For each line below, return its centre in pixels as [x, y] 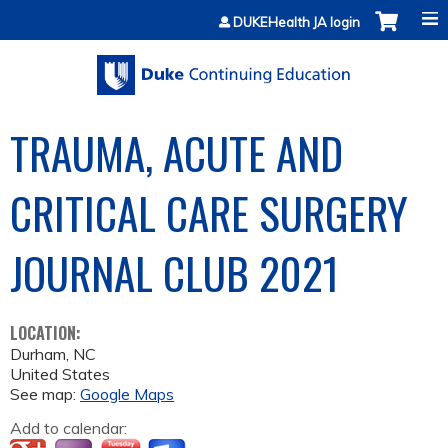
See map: [45, 394]
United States [60, 374]
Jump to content [224, 12]
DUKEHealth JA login [296, 22]
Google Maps [127, 394]
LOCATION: [47, 333]
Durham [38, 354]
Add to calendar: [70, 428]
